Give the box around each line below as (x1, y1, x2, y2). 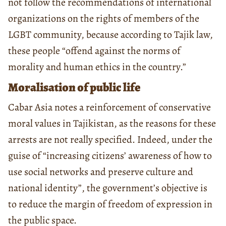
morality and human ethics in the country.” (8, 60, 186, 74)
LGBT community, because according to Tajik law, (8, 27, 213, 41)
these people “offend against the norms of (8, 43, 181, 58)
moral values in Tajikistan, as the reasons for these (8, 116, 216, 130)
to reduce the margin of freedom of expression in (8, 197, 212, 211)
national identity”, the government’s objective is (8, 181, 207, 195)
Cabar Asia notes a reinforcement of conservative (8, 100, 211, 114)
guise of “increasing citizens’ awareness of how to (8, 148, 212, 162)
